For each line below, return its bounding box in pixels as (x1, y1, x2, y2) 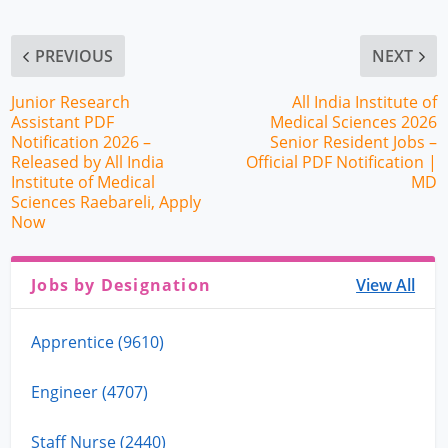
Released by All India (11, 151, 165, 174)
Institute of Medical (11, 171, 156, 194)
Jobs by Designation (31, 274, 212, 297)
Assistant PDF (11, 111, 115, 134)
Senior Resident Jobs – (269, 131, 437, 154)
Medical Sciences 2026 (269, 111, 437, 134)
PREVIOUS (35, 45, 114, 68)
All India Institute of (291, 91, 437, 114)
